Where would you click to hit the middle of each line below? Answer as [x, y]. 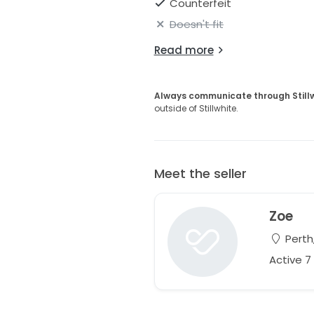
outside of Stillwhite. [196, 108]
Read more [184, 50]
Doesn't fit [197, 24]
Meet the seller [200, 173]
